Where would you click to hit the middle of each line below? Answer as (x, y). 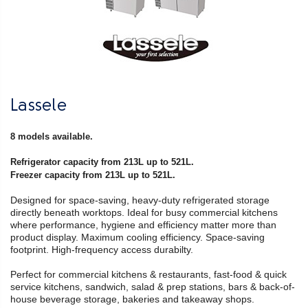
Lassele (38, 107)
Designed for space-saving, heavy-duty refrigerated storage (140, 200)
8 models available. (53, 137)
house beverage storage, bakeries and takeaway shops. (134, 299)
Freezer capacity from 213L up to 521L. (93, 175)
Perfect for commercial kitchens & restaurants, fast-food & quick (148, 275)
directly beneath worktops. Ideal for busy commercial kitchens (144, 213)
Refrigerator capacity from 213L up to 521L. (102, 162)
